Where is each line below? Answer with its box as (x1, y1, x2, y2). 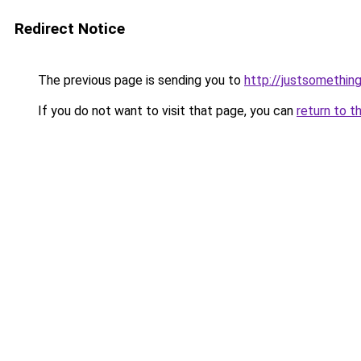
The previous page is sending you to (35, 73, 244, 88)
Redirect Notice (15, 19, 125, 38)
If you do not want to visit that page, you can (35, 103, 297, 118)
